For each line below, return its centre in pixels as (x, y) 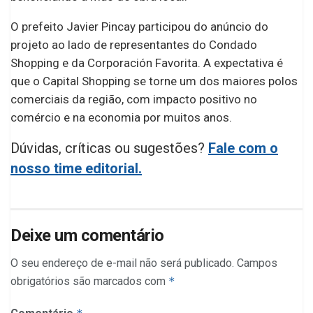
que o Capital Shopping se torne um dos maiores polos (154, 81)
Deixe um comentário (87, 236)
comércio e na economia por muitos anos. (121, 118)
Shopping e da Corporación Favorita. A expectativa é (147, 63)
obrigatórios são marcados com (89, 282)
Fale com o (243, 148)
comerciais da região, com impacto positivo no (134, 100)
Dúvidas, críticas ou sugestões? (109, 148)
